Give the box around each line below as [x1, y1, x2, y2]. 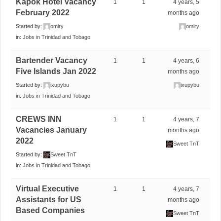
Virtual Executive [16, 184, 79, 193]
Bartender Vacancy [16, 56, 88, 65]
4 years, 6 [173, 57, 200, 64]
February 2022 [16, 8, 70, 17]
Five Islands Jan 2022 [16, 67, 97, 75]
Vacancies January [16, 125, 87, 134]
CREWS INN [16, 114, 62, 123]
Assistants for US [16, 195, 82, 204]
